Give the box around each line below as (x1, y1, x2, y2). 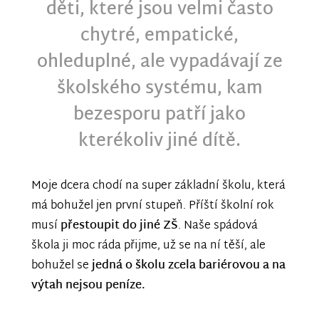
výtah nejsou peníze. (31, 276, 145, 297)
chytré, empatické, (80, 21, 239, 53)
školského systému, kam (56, 73, 263, 105)
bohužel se (31, 256, 92, 277)
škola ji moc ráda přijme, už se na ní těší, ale (31, 236, 266, 257)
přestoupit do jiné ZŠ (61, 216, 178, 237)
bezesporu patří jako (73, 100, 246, 132)
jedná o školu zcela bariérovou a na (92, 256, 286, 277)
